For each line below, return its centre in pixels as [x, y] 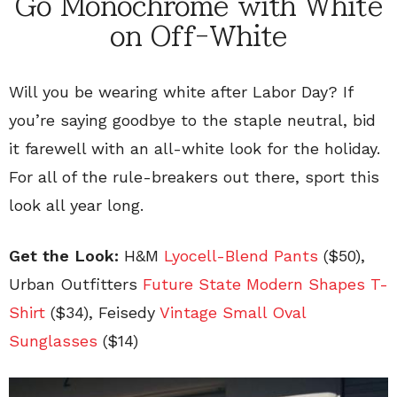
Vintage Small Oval [233, 313]
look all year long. [76, 206]
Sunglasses [53, 341]
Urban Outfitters [76, 284]
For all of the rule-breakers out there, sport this [194, 177]
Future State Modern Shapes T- [265, 284]
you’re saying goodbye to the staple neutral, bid [192, 121]
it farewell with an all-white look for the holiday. [195, 149]
